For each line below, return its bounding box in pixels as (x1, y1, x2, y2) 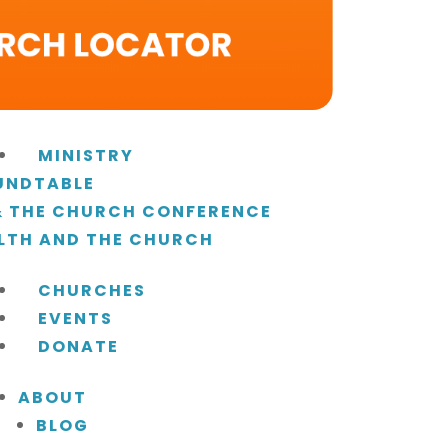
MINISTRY (38, 143, 134, 167)
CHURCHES (38, 278, 146, 302)
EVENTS (38, 306, 113, 330)
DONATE (38, 334, 119, 358)
